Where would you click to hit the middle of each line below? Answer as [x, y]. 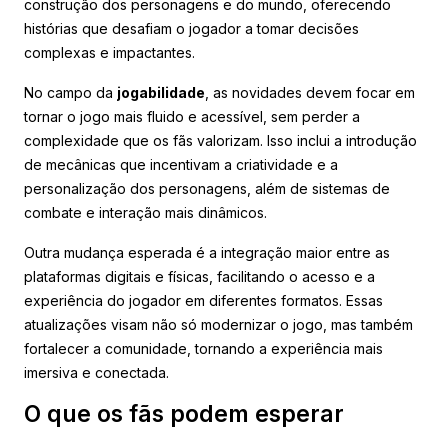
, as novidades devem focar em [310, 92]
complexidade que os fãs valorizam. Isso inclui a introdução [220, 140]
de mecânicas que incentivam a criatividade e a [181, 164]
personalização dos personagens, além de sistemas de [207, 188]
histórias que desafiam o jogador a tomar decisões [191, 28]
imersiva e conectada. [96, 372]
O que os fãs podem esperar [184, 413]
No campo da [70, 92]
